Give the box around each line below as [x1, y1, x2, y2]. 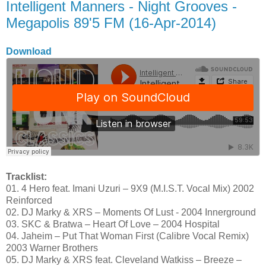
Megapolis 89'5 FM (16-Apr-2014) [6, 14, 216, 31]
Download [6, 46, 52, 56]
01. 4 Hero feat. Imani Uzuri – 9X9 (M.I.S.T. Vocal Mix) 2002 [6, 183, 254, 194]
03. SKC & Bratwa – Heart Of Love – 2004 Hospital [6, 218, 220, 229]
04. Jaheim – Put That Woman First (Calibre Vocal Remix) [6, 230, 249, 241]
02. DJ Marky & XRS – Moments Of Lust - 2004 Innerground [6, 207, 256, 217]
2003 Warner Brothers [6, 242, 98, 253]
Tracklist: [6, 171, 47, 182]
